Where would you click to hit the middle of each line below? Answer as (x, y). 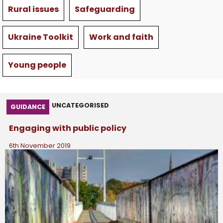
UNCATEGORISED (80, 106)
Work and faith (121, 37)
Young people (37, 65)
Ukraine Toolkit (41, 37)
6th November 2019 (40, 146)
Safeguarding (105, 9)
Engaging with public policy (68, 128)
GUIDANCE (28, 107)
